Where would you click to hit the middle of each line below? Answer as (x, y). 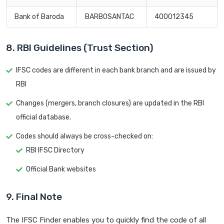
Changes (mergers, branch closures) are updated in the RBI (110, 103)
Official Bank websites (61, 169)
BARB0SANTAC (109, 17)
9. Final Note (34, 197)
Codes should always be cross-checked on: (84, 136)
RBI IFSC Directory (55, 150)
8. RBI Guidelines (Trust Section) (80, 48)
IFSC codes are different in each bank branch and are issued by (116, 70)
